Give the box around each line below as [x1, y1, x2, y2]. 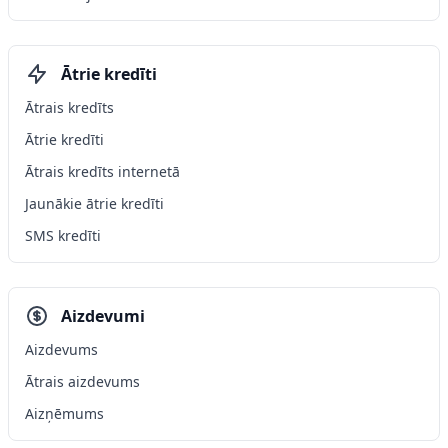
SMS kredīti [25, 226, 101, 245]
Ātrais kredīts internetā [25, 162, 180, 181]
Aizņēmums [25, 404, 104, 423]
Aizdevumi [61, 305, 145, 327]
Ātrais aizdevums [25, 372, 140, 391]
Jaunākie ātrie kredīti [25, 194, 164, 213]
